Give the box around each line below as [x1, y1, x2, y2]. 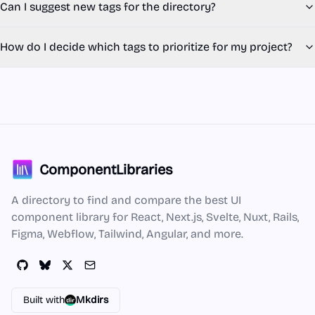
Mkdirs [76, 294, 108, 306]
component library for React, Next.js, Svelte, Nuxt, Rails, [11, 210, 299, 224]
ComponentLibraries [39, 161, 173, 178]
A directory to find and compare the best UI [11, 193, 241, 207]
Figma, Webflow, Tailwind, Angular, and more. [11, 227, 243, 240]
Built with [23, 294, 65, 306]
